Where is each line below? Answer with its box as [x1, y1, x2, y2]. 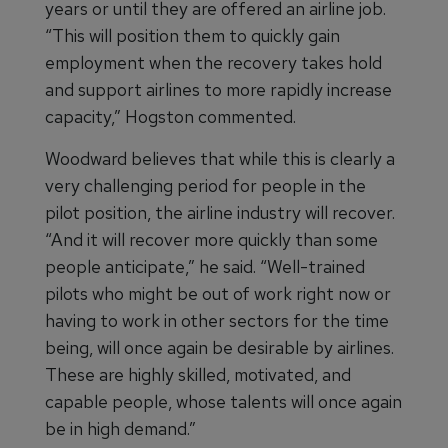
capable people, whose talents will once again [45, 390, 402, 413]
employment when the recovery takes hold [45, 51, 382, 74]
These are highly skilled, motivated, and [45, 363, 351, 386]
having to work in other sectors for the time [45, 309, 389, 332]
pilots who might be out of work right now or [45, 282, 391, 305]
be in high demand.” [45, 417, 196, 440]
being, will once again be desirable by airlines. [45, 336, 394, 359]
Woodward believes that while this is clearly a [45, 147, 395, 170]
